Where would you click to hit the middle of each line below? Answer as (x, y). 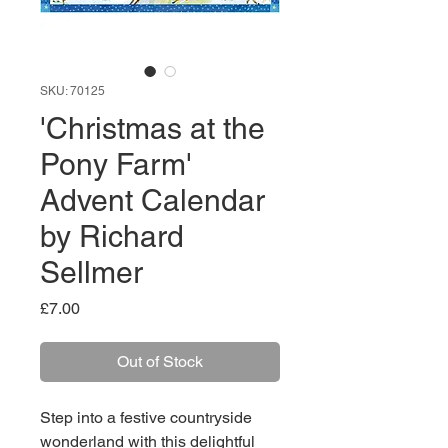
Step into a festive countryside (146, 417)
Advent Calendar (152, 200)
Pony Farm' (116, 164)
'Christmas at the (152, 128)
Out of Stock (160, 361)
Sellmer (91, 272)
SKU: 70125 (72, 91)
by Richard (112, 236)
